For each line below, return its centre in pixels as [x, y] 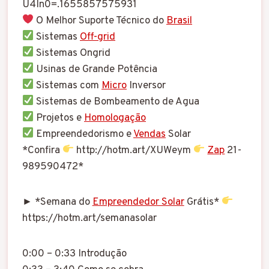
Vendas [150, 134]
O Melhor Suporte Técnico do [100, 21]
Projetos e [59, 118]
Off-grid [98, 37]
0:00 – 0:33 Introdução [74, 254]
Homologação [115, 118]
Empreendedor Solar [138, 202]
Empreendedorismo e [83, 134]
